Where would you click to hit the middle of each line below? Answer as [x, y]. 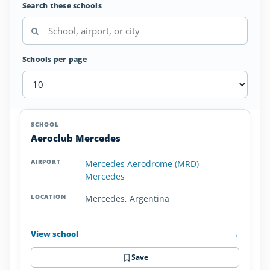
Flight [20, 128]
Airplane [24, 115]
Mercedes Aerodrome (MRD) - [145, 164]
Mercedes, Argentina [127, 199]
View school [55, 234]
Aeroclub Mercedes [76, 138]
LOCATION [166, 124]
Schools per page [55, 59]
